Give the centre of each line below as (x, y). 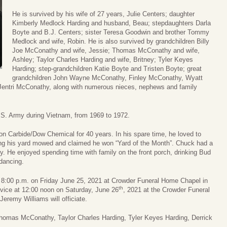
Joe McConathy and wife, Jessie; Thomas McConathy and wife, (106, 51)
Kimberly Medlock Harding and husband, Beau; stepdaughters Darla (111, 23)
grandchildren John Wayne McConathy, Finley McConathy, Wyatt (107, 78)
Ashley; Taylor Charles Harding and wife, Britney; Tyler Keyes (103, 60)
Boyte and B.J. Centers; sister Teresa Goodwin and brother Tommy (111, 32)
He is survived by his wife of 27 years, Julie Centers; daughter (103, 14)
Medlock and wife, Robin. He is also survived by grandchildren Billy (111, 42)
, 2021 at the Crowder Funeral (166, 190)
